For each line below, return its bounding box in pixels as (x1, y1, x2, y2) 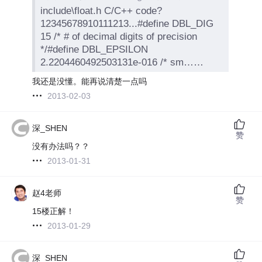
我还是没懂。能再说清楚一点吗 (32, 76, 147, 86)
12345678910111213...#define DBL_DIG (40, 18, 214, 30)
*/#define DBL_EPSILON (40, 44, 149, 56)
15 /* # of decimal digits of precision (40, 31, 54, 43)
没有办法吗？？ (32, 141, 90, 151)
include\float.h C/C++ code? (40, 5, 163, 17)
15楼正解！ (32, 206, 75, 216)
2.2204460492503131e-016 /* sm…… (40, 57, 204, 68)
